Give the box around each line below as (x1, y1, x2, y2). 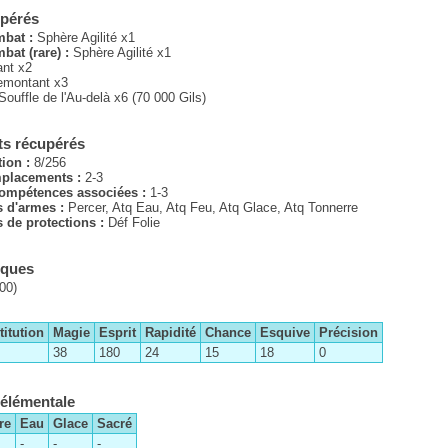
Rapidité (145, 325, 196, 340)
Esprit (99, 325, 136, 340)
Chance (205, 325, 251, 340)
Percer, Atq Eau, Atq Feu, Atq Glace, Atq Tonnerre (68, 200, 358, 215)
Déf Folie (108, 215, 160, 230)
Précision (319, 325, 378, 340)
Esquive (260, 325, 310, 340)
